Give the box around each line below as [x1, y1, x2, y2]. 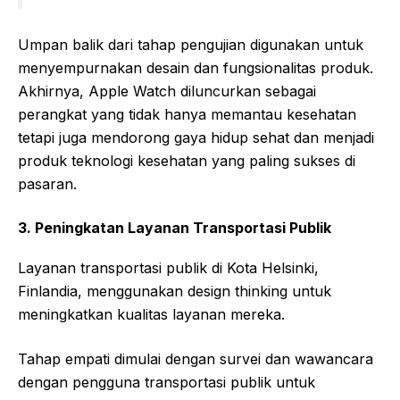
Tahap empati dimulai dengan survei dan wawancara [18, 349, 373, 368]
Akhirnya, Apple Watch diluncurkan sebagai [18, 81, 316, 100]
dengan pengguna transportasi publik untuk [18, 372, 315, 391]
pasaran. [18, 174, 77, 193]
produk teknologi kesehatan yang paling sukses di [18, 151, 355, 170]
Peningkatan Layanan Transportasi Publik [35, 218, 331, 237]
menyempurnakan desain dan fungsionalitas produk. [18, 58, 373, 77]
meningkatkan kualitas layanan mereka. [18, 304, 285, 323]
